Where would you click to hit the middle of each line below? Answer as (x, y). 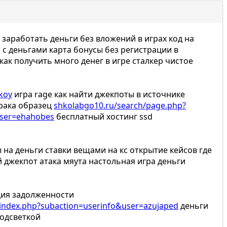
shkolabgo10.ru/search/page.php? (120, 106)
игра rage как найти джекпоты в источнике (99, 94)
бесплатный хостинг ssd (103, 117)
